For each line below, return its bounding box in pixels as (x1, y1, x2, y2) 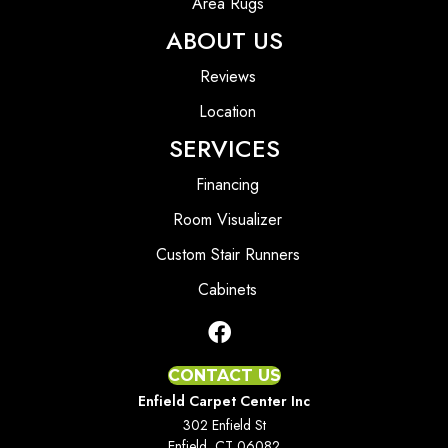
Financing (196, 172, 259, 196)
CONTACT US (167, 365, 281, 385)
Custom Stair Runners (155, 242, 300, 266)
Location (199, 99, 256, 123)
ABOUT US (165, 22, 283, 58)
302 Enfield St (182, 414, 266, 435)
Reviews (199, 64, 256, 88)
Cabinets (198, 277, 257, 301)
